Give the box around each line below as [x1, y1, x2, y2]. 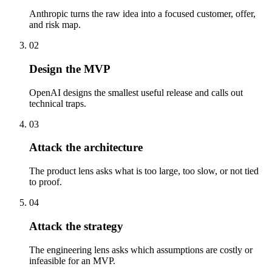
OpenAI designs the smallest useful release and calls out [29, 87, 243, 98]
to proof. [29, 177, 62, 188]
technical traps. [29, 98, 86, 109]
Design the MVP [29, 62, 110, 75]
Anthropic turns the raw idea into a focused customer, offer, [29, 8, 256, 19]
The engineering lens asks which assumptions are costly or [29, 244, 253, 255]
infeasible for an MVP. [29, 255, 115, 266]
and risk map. [29, 19, 81, 30]
